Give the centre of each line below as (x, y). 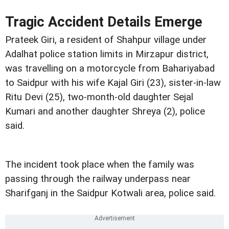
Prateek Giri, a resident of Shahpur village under (106, 40)
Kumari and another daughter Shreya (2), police (105, 112)
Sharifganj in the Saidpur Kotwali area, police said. (110, 193)
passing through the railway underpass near (98, 179)
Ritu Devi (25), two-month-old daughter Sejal (99, 97)
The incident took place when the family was (100, 165)
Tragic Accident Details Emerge (104, 22)
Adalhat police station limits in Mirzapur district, (107, 54)
